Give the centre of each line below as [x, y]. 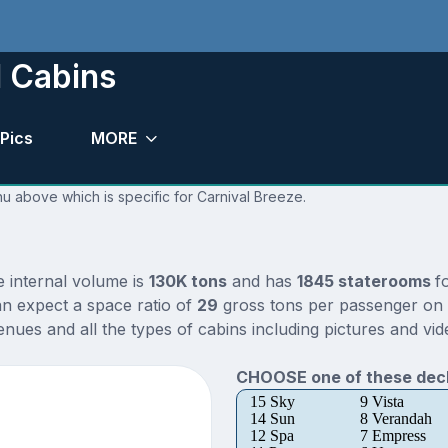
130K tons [187, 281]
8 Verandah [395, 419]
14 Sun [272, 419]
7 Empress [392, 436]
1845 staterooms [365, 281]
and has [261, 281]
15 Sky [272, 402]
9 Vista [381, 402]
